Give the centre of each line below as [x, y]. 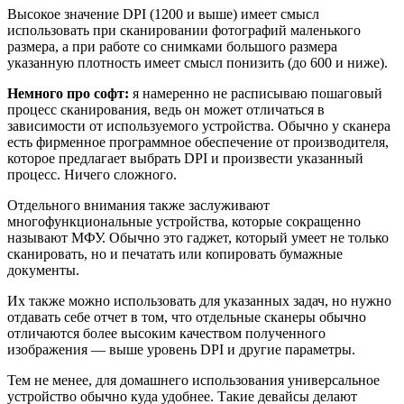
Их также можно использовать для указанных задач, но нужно [199, 300]
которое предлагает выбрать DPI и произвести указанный [185, 158]
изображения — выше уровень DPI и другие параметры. [181, 349]
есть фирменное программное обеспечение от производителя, [198, 142]
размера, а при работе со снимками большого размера [172, 46]
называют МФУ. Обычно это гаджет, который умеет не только [198, 237]
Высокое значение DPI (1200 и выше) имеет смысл [163, 14]
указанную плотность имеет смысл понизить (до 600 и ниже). [197, 62]
